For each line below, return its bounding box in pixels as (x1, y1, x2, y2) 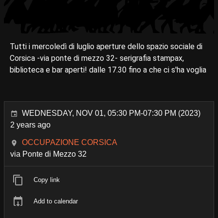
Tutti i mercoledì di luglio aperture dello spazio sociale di (10, 42, 202, 51)
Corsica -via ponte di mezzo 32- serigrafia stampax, (10, 54, 184, 63)
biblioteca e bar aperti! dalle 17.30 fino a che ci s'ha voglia (10, 65, 206, 74)
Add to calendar (34, 198, 78, 205)
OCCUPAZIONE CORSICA (22, 138, 117, 146)
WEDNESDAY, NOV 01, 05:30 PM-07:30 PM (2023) (22, 109, 200, 117)
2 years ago (10, 121, 51, 129)
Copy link (34, 176, 60, 183)
